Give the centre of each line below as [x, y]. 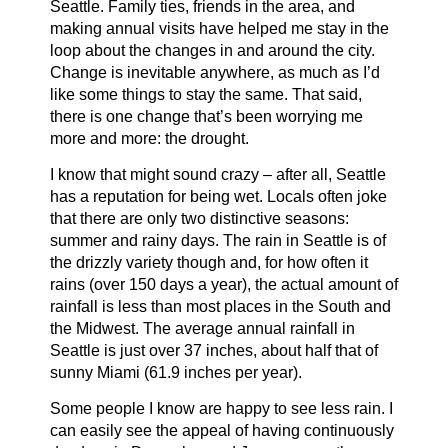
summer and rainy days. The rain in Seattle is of [218, 240]
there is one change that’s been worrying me [206, 116]
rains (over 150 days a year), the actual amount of [224, 284]
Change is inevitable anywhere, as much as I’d [215, 72]
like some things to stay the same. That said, [206, 94]
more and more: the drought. [149, 138]
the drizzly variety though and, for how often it [209, 262]
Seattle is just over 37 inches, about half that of [214, 350]
